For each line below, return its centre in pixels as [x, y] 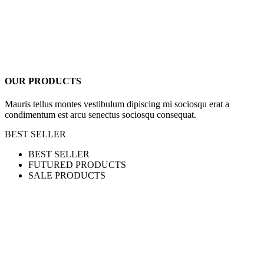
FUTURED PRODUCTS [77, 165]
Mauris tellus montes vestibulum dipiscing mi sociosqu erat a [117, 104]
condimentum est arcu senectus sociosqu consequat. [100, 115]
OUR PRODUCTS [43, 81]
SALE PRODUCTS [67, 176]
